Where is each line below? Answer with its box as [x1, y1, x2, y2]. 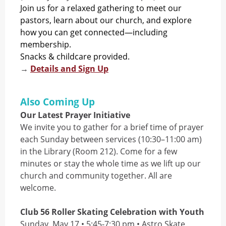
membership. [20, 39, 73, 50]
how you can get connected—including [20, 27, 167, 38]
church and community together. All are [20, 170, 172, 181]
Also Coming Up [20, 95, 95, 108]
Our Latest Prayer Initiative [20, 109, 130, 121]
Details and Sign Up [30, 63, 108, 74]
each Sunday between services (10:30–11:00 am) [20, 134, 202, 145]
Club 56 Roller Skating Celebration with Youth [20, 206, 204, 217]
